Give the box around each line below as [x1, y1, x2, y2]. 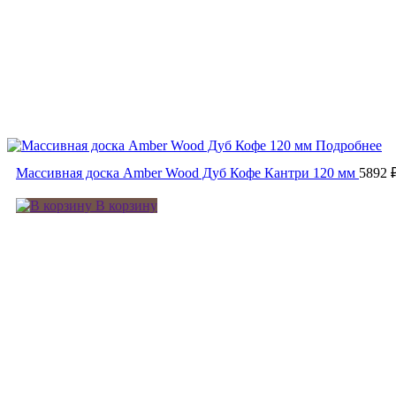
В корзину [92, 197, 157, 213]
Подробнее [316, 137, 382, 153]
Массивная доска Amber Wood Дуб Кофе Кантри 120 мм [16, 164, 355, 180]
